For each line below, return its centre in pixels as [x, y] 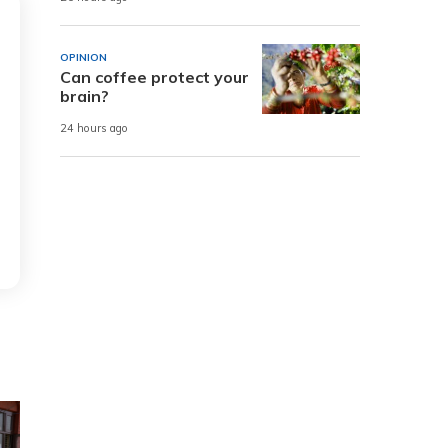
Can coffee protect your [154, 76]
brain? [84, 95]
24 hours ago [94, 128]
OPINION [83, 57]
